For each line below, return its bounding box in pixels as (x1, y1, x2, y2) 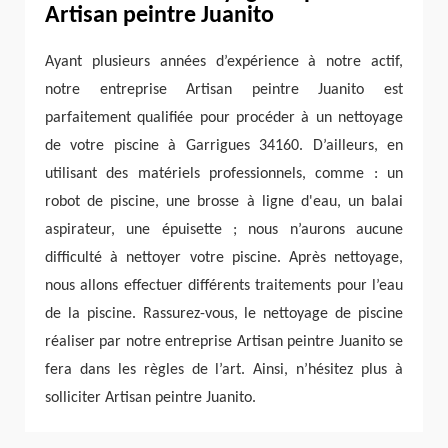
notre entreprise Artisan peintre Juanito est (45, 82, 403, 99)
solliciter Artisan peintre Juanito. (45, 390, 256, 407)
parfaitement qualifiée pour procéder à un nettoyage (45, 110, 403, 127)
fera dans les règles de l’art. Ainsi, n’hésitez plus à (45, 362, 403, 379)
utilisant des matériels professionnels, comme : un (45, 166, 403, 183)
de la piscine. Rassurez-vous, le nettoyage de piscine (45, 306, 403, 323)
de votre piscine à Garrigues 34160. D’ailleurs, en (45, 138, 403, 155)
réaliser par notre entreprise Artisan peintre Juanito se (45, 334, 403, 351)
